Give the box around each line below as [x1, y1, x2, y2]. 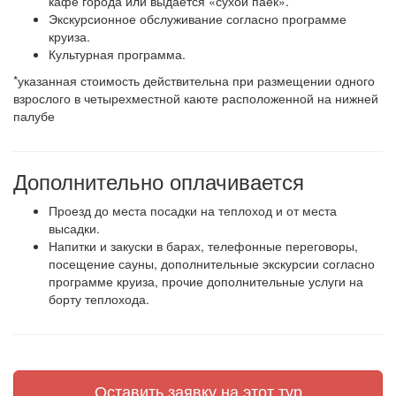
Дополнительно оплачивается [13, 165, 304, 196]
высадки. [49, 219, 100, 237]
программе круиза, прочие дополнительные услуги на [49, 272, 363, 290]
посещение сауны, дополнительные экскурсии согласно [49, 255, 375, 272]
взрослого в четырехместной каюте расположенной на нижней [13, 89, 378, 107]
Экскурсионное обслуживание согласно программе [49, 10, 346, 27]
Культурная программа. [49, 45, 186, 63]
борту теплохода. [49, 290, 149, 308]
